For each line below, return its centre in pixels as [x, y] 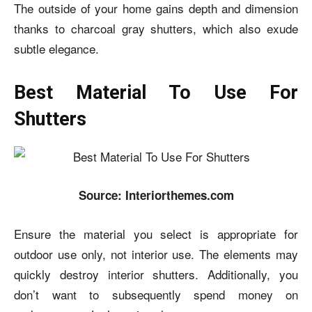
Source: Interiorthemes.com [156, 195]
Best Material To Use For [156, 93]
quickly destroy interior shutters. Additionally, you [156, 274]
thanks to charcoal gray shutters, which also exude [156, 28]
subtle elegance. [56, 48]
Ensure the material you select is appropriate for [156, 234]
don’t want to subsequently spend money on [156, 294]
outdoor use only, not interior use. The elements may [156, 254]
